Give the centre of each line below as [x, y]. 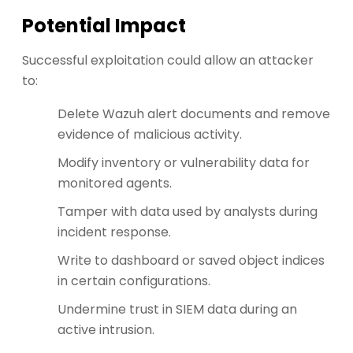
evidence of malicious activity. [150, 135]
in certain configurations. [134, 281]
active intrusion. [106, 330]
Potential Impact [104, 26]
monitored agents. [115, 184]
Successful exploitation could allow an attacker [168, 61]
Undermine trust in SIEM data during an [177, 310]
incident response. [114, 232]
